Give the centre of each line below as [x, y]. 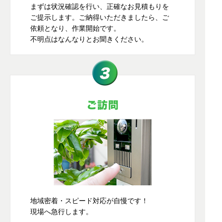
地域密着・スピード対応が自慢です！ [89, 201]
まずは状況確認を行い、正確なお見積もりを [100, 6]
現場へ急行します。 [61, 212]
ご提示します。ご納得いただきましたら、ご [100, 17]
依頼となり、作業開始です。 [75, 28]
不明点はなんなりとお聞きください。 [89, 39]
